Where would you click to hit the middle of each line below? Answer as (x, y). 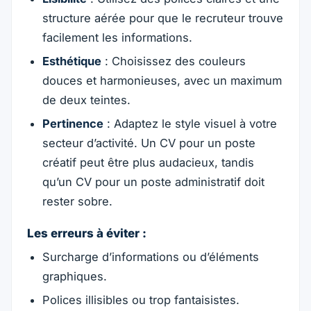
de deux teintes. (86, 100)
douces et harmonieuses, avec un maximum (162, 81)
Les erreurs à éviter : (87, 234)
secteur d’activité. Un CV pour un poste (149, 143)
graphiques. (74, 276)
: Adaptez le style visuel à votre (190, 124)
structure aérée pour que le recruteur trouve (162, 18)
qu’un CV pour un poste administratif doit (153, 182)
